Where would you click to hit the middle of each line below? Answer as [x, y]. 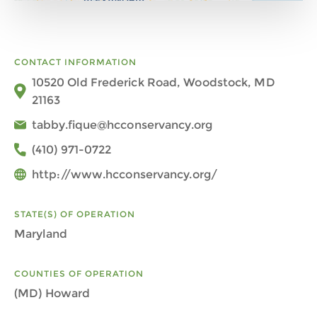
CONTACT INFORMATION [75, 62]
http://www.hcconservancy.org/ [125, 174]
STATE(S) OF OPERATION [75, 214]
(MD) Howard [52, 293]
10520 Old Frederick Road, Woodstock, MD [153, 82]
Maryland [41, 234]
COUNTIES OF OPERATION [79, 273]
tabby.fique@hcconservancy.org [122, 125]
